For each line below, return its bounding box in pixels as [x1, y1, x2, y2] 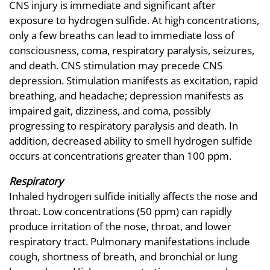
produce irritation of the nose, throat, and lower [9, 219, 231, 234]
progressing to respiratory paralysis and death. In [9, 119, 238, 133]
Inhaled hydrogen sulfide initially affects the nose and [9, 189, 257, 204]
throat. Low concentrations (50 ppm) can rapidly [9, 204, 232, 219]
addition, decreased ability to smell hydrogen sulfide [9, 134, 253, 148]
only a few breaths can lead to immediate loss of [9, 28, 234, 43]
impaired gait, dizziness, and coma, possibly [9, 104, 211, 118]
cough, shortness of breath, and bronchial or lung [9, 250, 237, 264]
